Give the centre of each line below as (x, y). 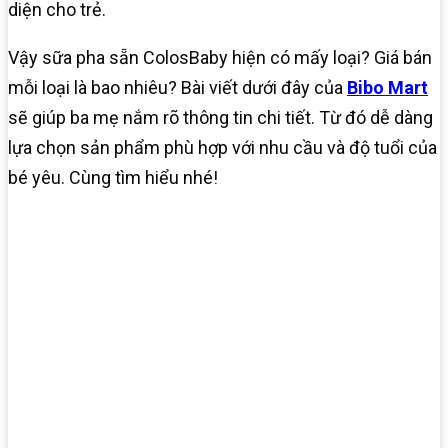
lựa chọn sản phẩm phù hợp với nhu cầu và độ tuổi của (222, 148)
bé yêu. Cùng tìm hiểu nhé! (113, 178)
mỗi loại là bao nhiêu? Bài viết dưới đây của (177, 88)
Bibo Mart (387, 88)
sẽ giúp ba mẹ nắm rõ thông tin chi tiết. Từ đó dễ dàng (220, 118)
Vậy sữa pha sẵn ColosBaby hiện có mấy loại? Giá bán (220, 58)
